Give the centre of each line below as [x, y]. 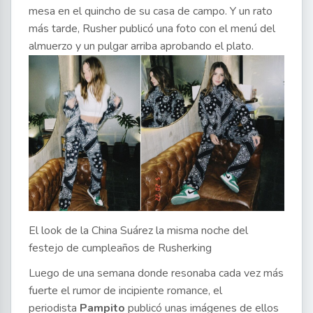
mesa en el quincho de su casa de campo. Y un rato [151, 11]
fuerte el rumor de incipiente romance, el [125, 291]
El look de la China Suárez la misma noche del [138, 231]
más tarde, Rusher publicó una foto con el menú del [152, 28]
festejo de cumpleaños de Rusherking [120, 248]
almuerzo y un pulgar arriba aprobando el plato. [141, 46]
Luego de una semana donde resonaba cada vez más [156, 274]
